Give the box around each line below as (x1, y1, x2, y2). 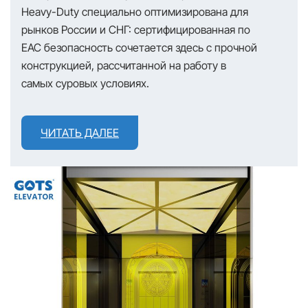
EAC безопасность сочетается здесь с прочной (21, 41, 257, 55)
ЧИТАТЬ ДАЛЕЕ (41, 126, 119, 140)
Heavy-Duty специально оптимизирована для (21, 5, 248, 19)
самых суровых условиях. (21, 76, 149, 91)
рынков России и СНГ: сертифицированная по (21, 23, 250, 37)
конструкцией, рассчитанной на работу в (21, 58, 226, 73)
